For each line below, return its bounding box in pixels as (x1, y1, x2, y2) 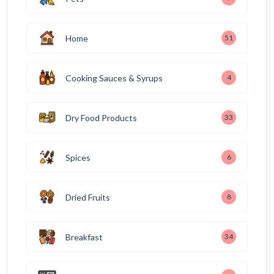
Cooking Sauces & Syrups (65, 72, 163, 83)
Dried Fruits (65, 191, 110, 202)
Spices (65, 152, 91, 163)
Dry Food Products (65, 112, 137, 123)
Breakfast (65, 231, 103, 242)
